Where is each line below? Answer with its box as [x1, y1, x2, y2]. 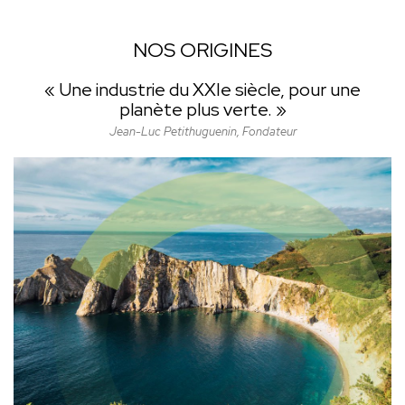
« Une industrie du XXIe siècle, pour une [44, 78, 361, 102]
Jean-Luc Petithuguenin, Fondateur [108, 124, 297, 140]
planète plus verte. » [118, 98, 287, 122]
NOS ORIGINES [133, 37, 272, 64]
